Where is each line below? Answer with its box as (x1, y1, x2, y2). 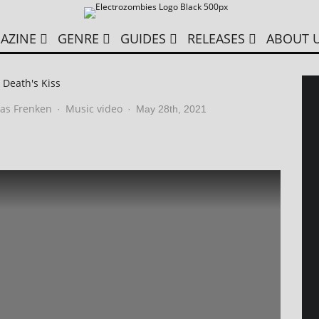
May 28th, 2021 (136, 103, 206, 115)
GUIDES (120, 30, 166, 47)
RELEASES (187, 30, 245, 47)
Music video (66, 102, 122, 115)
